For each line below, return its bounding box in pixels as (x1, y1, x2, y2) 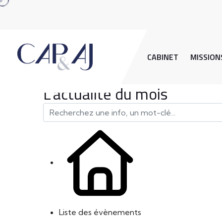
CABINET (147, 51, 178, 63)
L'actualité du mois (43, 82, 167, 106)
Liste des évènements (59, 207, 141, 217)
